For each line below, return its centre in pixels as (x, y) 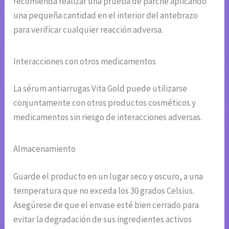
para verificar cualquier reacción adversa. (88, 29)
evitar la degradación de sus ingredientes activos (103, 219)
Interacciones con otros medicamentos (85, 61)
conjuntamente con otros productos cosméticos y (105, 103)
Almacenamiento (45, 149)
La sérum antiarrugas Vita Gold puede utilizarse (100, 89)
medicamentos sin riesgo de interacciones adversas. (108, 117)
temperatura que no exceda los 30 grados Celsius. (104, 190)
